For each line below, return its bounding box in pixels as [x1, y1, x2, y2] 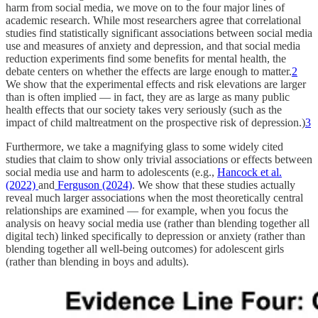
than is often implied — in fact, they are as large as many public [6, 91, 290, 104]
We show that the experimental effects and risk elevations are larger [6, 78, 306, 91]
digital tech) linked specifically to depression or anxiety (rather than [6, 230, 305, 243]
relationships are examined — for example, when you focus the [6, 204, 288, 217]
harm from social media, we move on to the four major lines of [6, 1, 285, 14]
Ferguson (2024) [57, 179, 132, 192]
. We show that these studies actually [132, 179, 295, 192]
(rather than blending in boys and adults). [6, 256, 189, 268]
